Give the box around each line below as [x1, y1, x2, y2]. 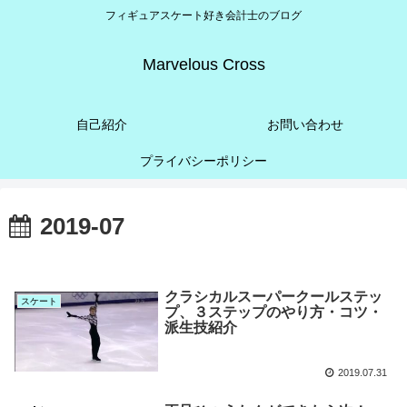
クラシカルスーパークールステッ [164, 288, 382, 304]
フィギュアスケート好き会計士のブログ [105, 9, 302, 23]
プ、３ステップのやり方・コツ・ [164, 303, 382, 320]
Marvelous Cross [142, 55, 265, 74]
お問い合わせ [267, 117, 343, 133]
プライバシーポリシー [140, 154, 267, 169]
